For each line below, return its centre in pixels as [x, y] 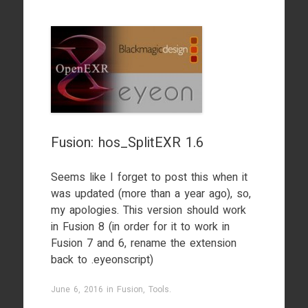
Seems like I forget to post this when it [149, 177]
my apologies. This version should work [148, 210]
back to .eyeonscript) [102, 260]
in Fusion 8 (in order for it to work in [140, 227]
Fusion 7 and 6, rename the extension [143, 243]
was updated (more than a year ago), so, [151, 194]
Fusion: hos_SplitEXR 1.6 [127, 143]
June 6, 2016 [77, 289]
